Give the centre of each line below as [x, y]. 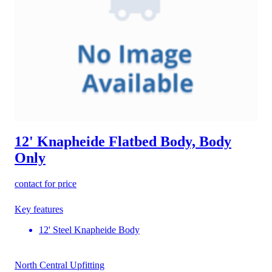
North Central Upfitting [59, 265]
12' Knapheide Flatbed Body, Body [123, 142]
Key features [39, 209]
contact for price [46, 184]
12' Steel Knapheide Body [89, 230]
